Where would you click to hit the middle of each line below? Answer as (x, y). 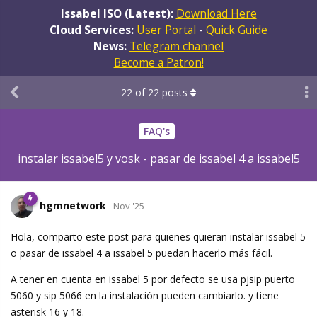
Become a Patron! (158, 62)
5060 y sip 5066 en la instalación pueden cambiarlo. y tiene (145, 296)
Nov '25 (129, 206)
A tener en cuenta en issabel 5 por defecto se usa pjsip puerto (153, 279)
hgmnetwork (73, 206)
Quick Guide (237, 29)
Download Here (216, 13)
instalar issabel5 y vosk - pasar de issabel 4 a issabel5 (158, 159)
